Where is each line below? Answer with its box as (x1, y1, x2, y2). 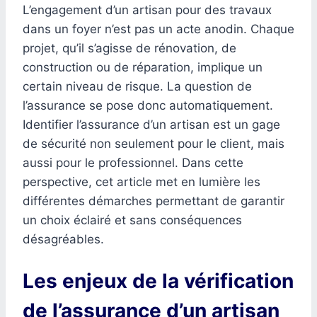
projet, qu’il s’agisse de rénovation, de (23, 41, 236, 56)
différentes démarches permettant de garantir (23, 194, 284, 209)
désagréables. (23, 232, 104, 247)
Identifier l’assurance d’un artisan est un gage (23, 117, 280, 132)
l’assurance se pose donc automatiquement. (23, 98, 273, 113)
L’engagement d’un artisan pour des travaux (23, 3, 272, 18)
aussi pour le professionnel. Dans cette (23, 156, 243, 171)
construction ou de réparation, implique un (23, 60, 263, 75)
